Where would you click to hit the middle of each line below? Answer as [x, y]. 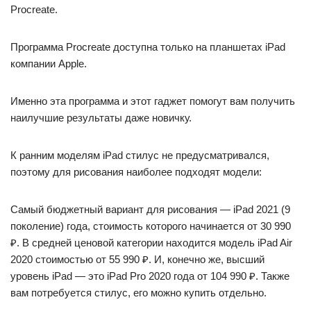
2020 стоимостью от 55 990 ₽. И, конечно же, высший [137, 259]
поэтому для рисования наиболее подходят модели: [136, 172]
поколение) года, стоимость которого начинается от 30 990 [151, 226]
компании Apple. [49, 64]
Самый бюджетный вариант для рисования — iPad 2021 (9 [150, 209]
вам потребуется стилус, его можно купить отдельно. [138, 293]
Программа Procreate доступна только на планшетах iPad [148, 47]
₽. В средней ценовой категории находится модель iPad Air [151, 243]
